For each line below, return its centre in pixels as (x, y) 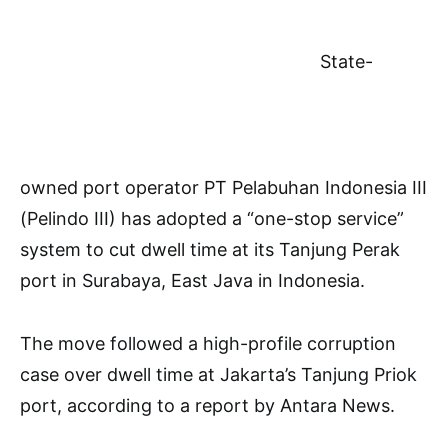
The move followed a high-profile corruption (208, 344)
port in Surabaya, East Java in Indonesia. (192, 281)
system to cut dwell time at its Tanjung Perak (210, 250)
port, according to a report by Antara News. (207, 406)
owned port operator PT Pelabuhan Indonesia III (223, 188)
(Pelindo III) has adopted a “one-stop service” (212, 219)
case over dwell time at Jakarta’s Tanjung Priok (218, 375)
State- (346, 62)
